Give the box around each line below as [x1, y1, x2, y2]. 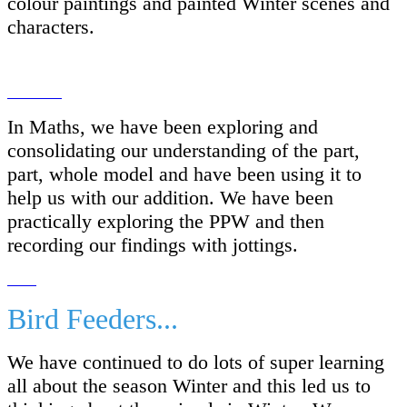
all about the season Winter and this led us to [7, 373, 371, 397]
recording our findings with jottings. [7, 233, 303, 256]
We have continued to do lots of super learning [7, 350, 384, 373]
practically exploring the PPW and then [7, 209, 324, 233]
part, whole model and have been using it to [7, 162, 362, 185]
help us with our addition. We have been [7, 185, 333, 209]
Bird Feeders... [7, 302, 178, 335]
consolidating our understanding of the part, [7, 138, 360, 162]
